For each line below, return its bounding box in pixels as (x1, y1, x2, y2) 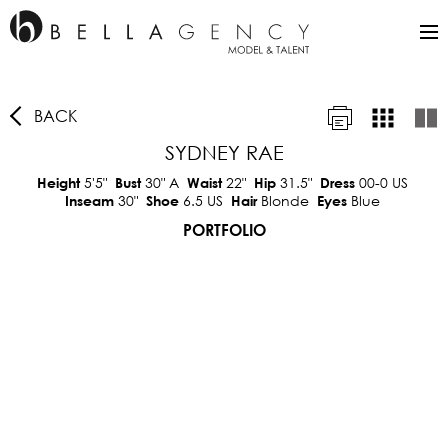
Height (36, 174, 84, 191)
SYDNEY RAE (164, 141, 284, 164)
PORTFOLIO (182, 220, 266, 239)
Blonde (260, 191, 309, 210)
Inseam (64, 192, 118, 209)
